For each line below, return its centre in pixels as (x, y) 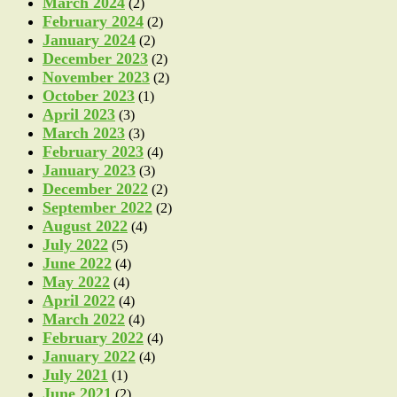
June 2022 (77, 263)
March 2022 (84, 319)
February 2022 (93, 337)
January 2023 (89, 170)
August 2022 (85, 226)
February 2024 (93, 21)
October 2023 (89, 95)
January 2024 (89, 39)
